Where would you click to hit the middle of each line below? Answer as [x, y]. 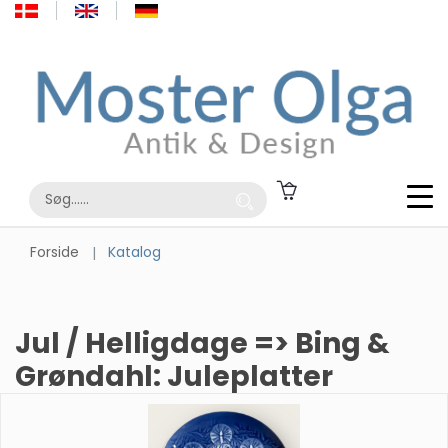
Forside [54, 251]
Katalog [134, 251]
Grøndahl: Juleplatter [174, 376]
